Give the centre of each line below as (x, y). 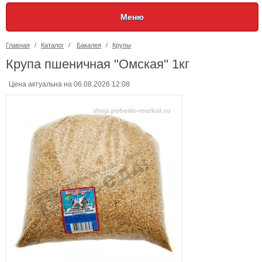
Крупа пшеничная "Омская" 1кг (98, 64)
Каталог (52, 45)
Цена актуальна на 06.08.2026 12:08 (69, 84)
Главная (18, 45)
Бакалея (89, 45)
